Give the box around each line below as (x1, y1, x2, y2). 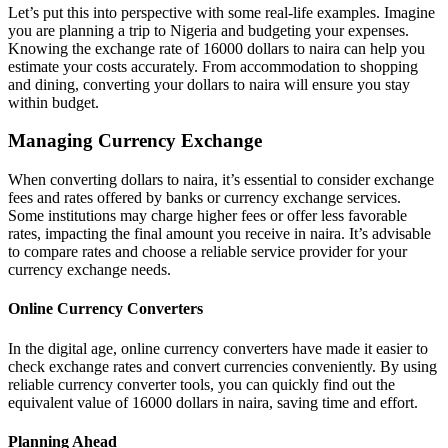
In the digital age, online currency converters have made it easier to (8, 339, 428, 357)
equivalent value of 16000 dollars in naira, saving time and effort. (8, 393, 418, 411)
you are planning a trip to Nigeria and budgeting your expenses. (8, 21, 409, 39)
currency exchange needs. (8, 261, 171, 279)
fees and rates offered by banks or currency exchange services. (8, 189, 401, 207)
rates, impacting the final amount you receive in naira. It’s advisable (8, 225, 431, 243)
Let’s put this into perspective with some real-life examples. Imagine (8, 3, 435, 21)
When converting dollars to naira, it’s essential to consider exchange (8, 171, 434, 189)
